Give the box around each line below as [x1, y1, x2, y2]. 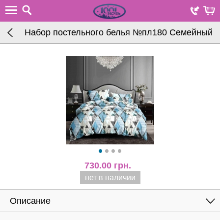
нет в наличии [84, 173, 136, 182]
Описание [10, 196, 51, 206]
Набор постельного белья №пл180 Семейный [25, 27, 213, 37]
